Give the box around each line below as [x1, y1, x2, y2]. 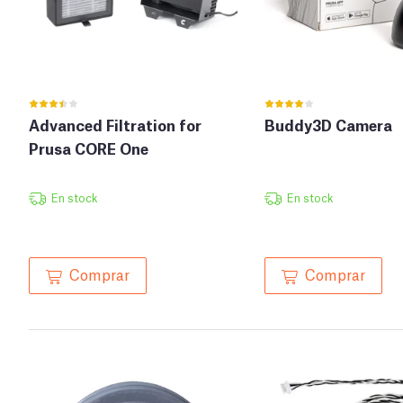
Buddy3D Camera [264, 114, 392, 136]
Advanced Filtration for [29, 114, 201, 136]
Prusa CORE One [29, 138, 148, 159]
